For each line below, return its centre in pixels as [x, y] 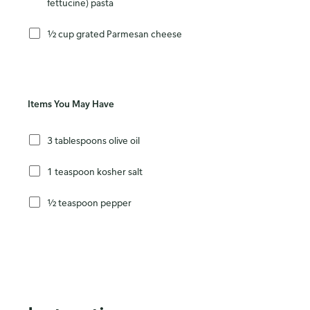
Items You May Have [71, 104]
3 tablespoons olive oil [93, 140]
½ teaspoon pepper [89, 202]
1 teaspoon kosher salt [95, 171]
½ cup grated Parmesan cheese [115, 33]
